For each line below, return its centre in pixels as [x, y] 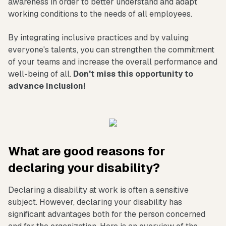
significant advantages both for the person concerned [107, 214]
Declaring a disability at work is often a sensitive [98, 190]
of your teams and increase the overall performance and [113, 62]
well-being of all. [41, 74]
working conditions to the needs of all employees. [100, 14]
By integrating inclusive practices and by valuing [98, 37]
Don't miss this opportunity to [133, 74]
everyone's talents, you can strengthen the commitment [111, 49]
